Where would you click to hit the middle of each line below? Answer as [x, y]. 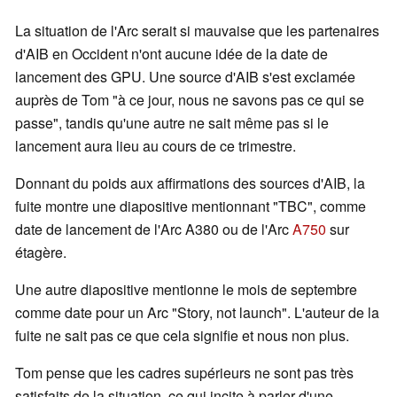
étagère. [41, 253]
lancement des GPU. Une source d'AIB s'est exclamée [185, 77]
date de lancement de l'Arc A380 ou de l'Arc [154, 230]
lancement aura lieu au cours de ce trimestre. [156, 146]
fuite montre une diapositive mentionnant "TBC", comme [191, 206]
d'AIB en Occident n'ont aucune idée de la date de [171, 54]
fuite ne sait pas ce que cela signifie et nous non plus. [182, 336]
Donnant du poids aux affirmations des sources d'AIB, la [190, 183]
